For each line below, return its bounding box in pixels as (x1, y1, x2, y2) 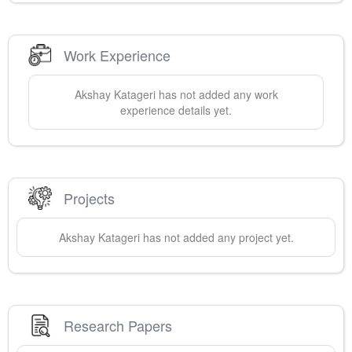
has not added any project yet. (139, 229, 294, 246)
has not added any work (155, 86, 278, 103)
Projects (64, 187, 115, 208)
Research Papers (64, 314, 172, 335)
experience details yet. (120, 102, 232, 119)
